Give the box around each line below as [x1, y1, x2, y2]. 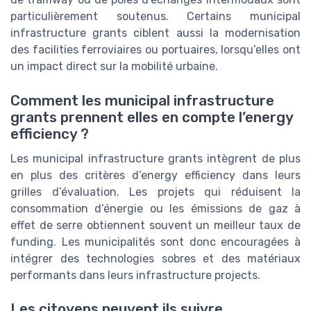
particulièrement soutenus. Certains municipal [10, 10, 301, 24]
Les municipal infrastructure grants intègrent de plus [10, 151, 301, 165]
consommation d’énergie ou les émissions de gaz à [10, 201, 301, 215]
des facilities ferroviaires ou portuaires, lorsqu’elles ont [10, 43, 301, 57]
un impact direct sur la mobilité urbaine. [10, 60, 218, 74]
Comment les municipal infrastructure [10, 92, 274, 109]
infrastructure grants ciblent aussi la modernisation [10, 26, 301, 40]
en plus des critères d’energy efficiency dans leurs [10, 168, 301, 182]
